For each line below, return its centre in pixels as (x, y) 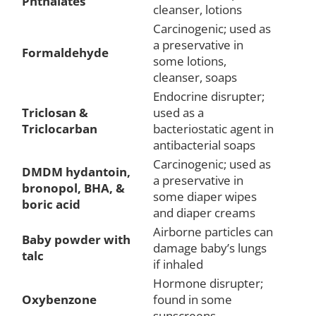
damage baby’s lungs (210, 248)
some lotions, (190, 61)
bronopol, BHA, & (73, 188)
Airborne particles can (213, 231)
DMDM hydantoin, (76, 171)
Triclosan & (55, 112)
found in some (193, 299)
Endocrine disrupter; (209, 96)
